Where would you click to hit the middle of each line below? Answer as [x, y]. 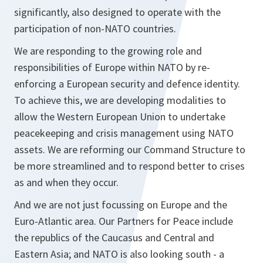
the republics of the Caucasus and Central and [114, 237]
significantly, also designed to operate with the [117, 12]
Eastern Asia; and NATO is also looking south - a [119, 254]
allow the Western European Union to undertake [120, 117]
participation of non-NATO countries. [95, 28]
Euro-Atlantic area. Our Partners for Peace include [124, 221]
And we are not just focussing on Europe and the [121, 205]
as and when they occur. [66, 182]
